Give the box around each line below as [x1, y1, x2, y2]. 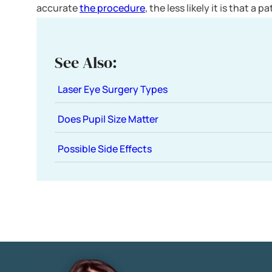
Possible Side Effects [58, 141, 152, 155]
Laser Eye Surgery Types [58, 82, 168, 96]
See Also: [55, 51, 117, 73]
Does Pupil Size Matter [58, 112, 158, 126]
